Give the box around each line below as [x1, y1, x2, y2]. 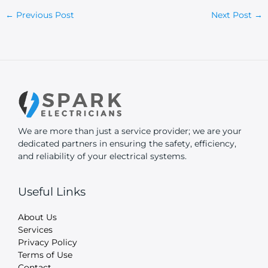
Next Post [211, 10, 254, 20]
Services [18, 224, 53, 234]
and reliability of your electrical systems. [18, 151, 187, 161]
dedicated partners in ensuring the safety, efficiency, [18, 138, 236, 148]
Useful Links [18, 184, 86, 199]
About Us [18, 212, 57, 222]
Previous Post [14, 10, 75, 20]
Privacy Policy [18, 237, 77, 247]
